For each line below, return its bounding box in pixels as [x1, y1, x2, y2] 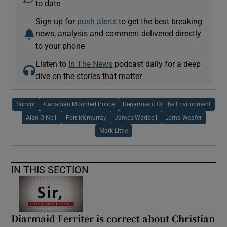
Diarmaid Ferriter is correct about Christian [11, 211, 215, 225]
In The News [68, 59, 113, 68]
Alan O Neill [25, 114, 58, 121]
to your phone [35, 41, 85, 50]
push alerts [77, 17, 117, 25]
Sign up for [35, 17, 78, 25]
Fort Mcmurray [65, 114, 106, 121]
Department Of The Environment [123, 101, 211, 107]
